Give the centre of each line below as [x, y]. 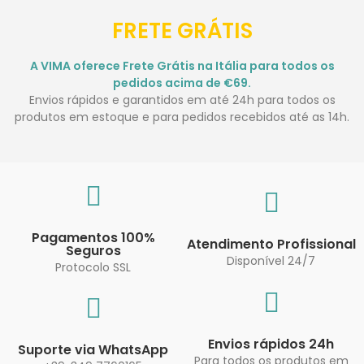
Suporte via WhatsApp [93, 350]
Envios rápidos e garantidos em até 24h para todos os [182, 100]
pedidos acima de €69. [182, 83]
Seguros [93, 251]
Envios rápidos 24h [271, 344]
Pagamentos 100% [93, 238]
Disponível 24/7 [271, 261]
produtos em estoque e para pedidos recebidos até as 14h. [182, 117]
